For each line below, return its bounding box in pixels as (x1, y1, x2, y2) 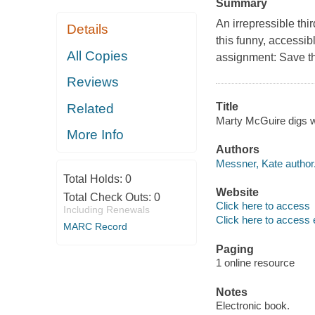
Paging (215, 243, 254, 255)
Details (67, 22, 109, 37)
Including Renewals (63, 203, 150, 215)
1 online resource (215, 257, 295, 269)
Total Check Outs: (63, 191, 154, 203)
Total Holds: (63, 172, 125, 185)
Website (215, 186, 259, 198)
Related (67, 101, 115, 116)
